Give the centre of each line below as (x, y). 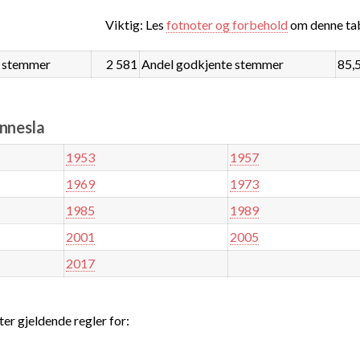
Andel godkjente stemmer (213, 63)
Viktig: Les (135, 24)
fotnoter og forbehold (227, 24)
